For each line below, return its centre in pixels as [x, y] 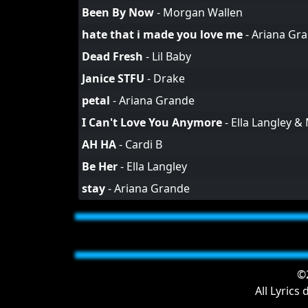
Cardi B [144, 144]
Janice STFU [113, 78]
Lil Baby [172, 56]
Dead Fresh [112, 56]
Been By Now [118, 12]
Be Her [100, 166]
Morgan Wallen [203, 12]
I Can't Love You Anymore [152, 122]
